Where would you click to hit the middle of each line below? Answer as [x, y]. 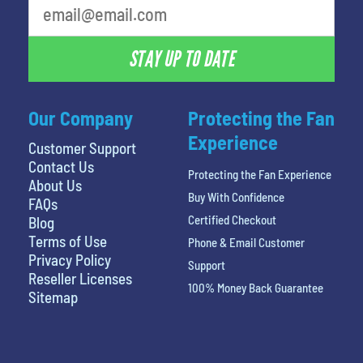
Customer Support [82, 148]
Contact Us [61, 167]
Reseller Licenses [80, 279]
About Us [55, 186]
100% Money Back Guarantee [255, 288]
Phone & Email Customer [246, 243]
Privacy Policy [70, 260]
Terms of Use [68, 241]
